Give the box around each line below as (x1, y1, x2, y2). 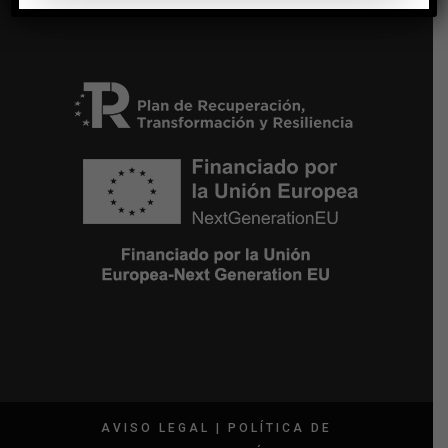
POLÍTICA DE (228, 421, 332, 435)
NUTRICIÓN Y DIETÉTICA (66, 6, 263, 20)
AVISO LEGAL (101, 421, 210, 435)
